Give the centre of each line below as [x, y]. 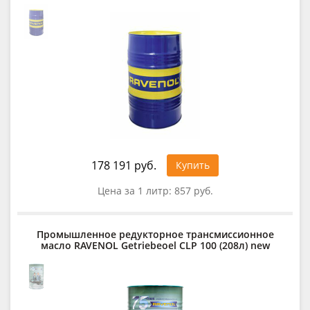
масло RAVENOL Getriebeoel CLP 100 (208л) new [155, 245]
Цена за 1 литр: [136, 190]
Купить [193, 165]
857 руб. [193, 190]
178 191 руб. [124, 165]
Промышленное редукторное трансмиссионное [155, 234]
